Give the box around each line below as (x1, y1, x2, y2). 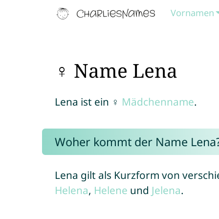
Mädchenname (121, 95, 194, 109)
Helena (54, 183, 88, 197)
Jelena (151, 183, 181, 197)
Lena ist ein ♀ (54, 95, 122, 109)
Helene (93, 183, 128, 197)
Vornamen (171, 7, 215, 19)
